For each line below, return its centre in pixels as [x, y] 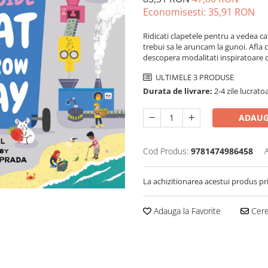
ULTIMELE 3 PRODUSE [194, 77]
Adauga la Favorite [186, 211]
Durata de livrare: [178, 91]
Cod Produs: [166, 151]
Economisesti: [176, 12]
